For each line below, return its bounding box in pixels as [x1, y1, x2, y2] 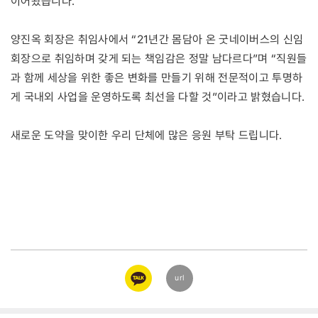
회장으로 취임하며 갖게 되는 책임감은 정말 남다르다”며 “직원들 [11, 51, 307, 65]
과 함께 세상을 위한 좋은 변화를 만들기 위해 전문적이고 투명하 [11, 70, 303, 84]
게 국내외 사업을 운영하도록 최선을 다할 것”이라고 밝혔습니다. [11, 89, 305, 104]
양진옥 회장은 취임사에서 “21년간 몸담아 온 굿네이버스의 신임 [11, 32, 304, 46]
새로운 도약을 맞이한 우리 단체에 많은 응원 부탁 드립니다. [11, 128, 283, 142]
